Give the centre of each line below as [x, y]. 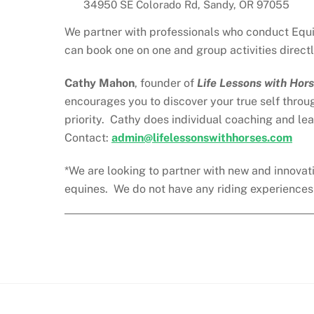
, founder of [166, 83]
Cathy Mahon [100, 83]
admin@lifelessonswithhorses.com [202, 138]
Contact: [88, 138]
